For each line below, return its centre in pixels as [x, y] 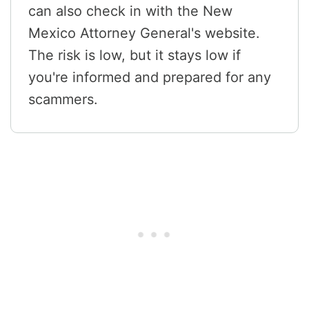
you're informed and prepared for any [150, 78]
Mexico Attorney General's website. [144, 33]
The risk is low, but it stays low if [134, 56]
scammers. [63, 100]
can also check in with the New [130, 11]
